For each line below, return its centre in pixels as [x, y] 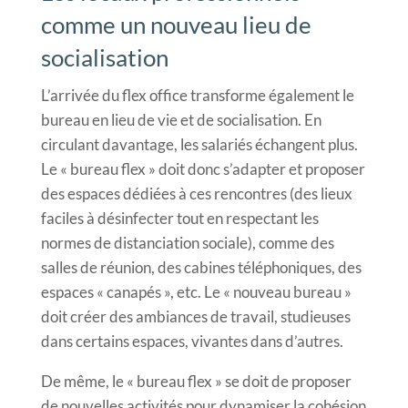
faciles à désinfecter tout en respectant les [179, 218]
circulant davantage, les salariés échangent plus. [199, 144]
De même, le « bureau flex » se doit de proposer [196, 381]
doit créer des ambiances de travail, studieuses [195, 316]
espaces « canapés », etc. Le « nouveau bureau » [196, 291]
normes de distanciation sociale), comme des [187, 242]
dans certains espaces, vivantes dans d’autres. [192, 341]
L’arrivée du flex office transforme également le [197, 95]
